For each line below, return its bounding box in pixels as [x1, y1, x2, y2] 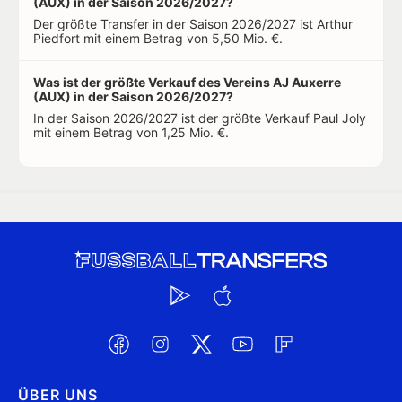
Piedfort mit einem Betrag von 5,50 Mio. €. [33, 31, 283, 46]
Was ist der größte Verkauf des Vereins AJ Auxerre [33, 74, 341, 90]
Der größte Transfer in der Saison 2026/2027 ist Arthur [33, 16, 353, 31]
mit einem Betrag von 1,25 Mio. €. [33, 125, 229, 140]
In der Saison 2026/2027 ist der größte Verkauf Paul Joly [33, 110, 366, 126]
